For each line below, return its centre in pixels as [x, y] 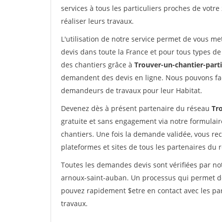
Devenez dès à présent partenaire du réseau [136, 108]
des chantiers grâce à [98, 65]
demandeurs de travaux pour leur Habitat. [132, 90]
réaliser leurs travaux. [97, 21]
